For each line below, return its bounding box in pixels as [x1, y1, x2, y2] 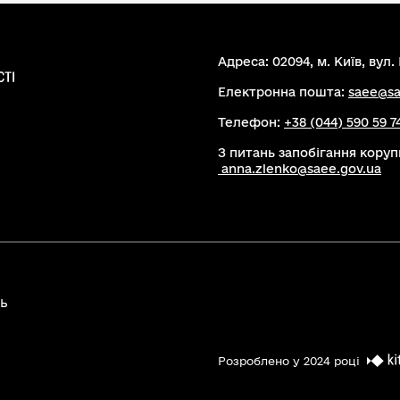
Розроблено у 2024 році [218, 354, 360, 367]
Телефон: [218, 115, 284, 129]
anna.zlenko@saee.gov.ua [221, 162, 381, 176]
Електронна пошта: [218, 85, 348, 99]
